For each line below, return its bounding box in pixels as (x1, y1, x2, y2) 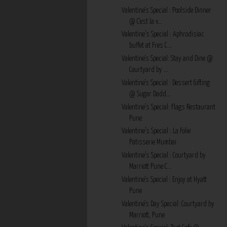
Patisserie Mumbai (129, 139, 176, 146)
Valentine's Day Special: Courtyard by (121, 200, 214, 208)
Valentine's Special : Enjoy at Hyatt (121, 176, 207, 183)
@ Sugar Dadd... (129, 90, 171, 98)
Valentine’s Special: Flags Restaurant (121, 103, 215, 111)
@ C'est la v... (129, 18, 162, 25)
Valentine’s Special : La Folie (121, 128, 191, 135)
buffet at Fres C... (129, 42, 172, 50)
